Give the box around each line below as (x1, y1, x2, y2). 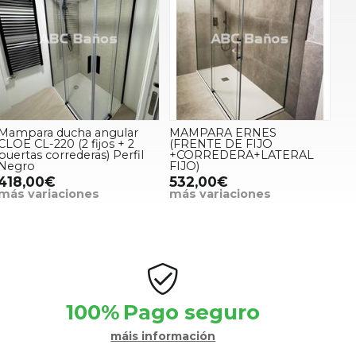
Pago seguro (123, 299, 261, 325)
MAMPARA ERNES (168, 125, 277, 140)
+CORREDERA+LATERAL (168, 147, 314, 162)
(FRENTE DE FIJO (168, 136, 273, 151)
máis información (110, 328, 216, 343)
